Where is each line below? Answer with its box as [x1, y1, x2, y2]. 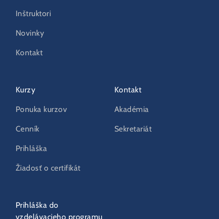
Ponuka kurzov [16, 106, 67, 114]
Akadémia [114, 106, 149, 114]
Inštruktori [16, 10, 51, 18]
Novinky [16, 29, 44, 38]
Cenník [16, 125, 40, 133]
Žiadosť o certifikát [16, 164, 81, 173]
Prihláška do [16, 201, 59, 210]
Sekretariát [114, 125, 152, 133]
